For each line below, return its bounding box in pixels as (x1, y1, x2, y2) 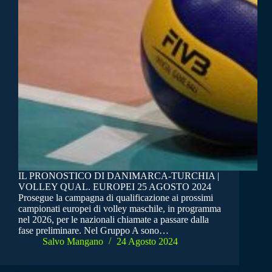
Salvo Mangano (42, 236, 103, 247)
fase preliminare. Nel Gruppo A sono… (18, 225, 169, 236)
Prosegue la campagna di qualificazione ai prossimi (18, 192, 213, 203)
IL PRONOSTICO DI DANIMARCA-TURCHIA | (18, 171, 219, 182)
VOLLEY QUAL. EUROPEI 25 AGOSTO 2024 (18, 182, 211, 192)
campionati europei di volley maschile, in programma (18, 203, 221, 214)
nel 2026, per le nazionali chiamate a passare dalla (18, 214, 209, 225)
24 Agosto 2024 (117, 236, 178, 247)
